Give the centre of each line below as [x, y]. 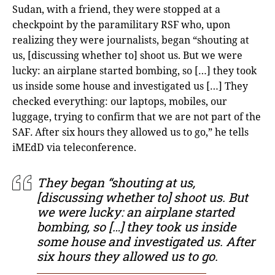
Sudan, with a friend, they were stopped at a [116, 10]
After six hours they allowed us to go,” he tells [142, 132]
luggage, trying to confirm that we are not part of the [137, 117]
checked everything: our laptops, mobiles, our [120, 102]
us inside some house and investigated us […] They [130, 86]
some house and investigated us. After [146, 242]
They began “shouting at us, [116, 183]
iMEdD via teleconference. [74, 148]
